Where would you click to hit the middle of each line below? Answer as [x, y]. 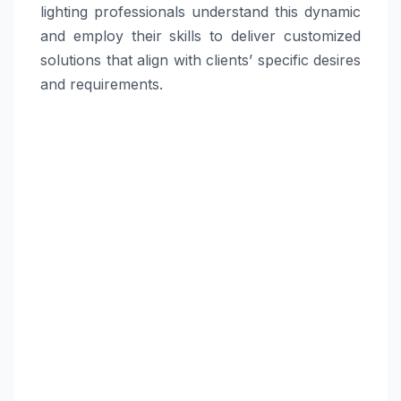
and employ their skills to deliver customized [200, 36]
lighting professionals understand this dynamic [200, 12]
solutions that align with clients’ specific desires [200, 60]
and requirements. [102, 85]
